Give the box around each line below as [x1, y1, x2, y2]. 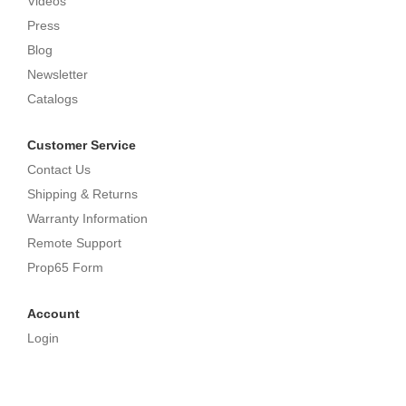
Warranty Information [27, 210, 148, 226]
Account [27, 305, 80, 321]
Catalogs [27, 91, 78, 106]
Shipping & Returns [27, 186, 138, 201]
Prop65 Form [27, 259, 103, 275]
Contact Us [27, 161, 91, 177]
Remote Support [27, 235, 121, 250]
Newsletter [27, 66, 88, 82]
